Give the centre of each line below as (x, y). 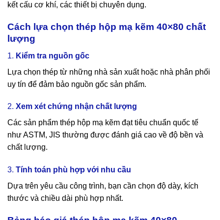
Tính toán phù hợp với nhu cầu (73, 170)
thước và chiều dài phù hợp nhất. (65, 198)
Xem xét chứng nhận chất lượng (76, 107)
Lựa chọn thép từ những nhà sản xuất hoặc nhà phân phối (109, 72)
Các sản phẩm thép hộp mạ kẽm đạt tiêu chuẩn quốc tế (103, 123)
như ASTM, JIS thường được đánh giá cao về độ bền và (105, 135)
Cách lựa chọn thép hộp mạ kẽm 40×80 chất (107, 27)
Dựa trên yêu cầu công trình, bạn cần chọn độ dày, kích (103, 186)
